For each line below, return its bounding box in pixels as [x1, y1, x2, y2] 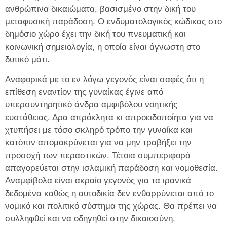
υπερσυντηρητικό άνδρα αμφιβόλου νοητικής [5, 100, 177, 110]
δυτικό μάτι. [5, 54, 50, 64]
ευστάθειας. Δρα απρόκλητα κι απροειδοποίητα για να [5, 112, 213, 123]
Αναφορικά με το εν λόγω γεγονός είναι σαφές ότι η [5, 74, 204, 85]
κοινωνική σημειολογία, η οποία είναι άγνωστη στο [5, 42, 200, 52]
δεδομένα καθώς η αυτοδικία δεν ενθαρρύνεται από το [5, 188, 214, 199]
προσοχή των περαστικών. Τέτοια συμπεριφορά [5, 150, 191, 161]
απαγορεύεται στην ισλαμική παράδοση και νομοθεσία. [5, 163, 218, 173]
